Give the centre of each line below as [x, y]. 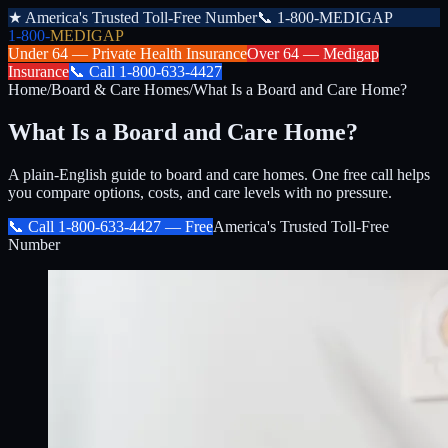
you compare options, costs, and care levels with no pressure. [200, 192]
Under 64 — [50, 53]
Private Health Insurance [169, 53]
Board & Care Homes [120, 89]
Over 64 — [285, 53]
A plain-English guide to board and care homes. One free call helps [219, 174]
